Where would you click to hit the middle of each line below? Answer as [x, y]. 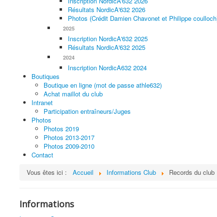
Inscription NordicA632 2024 [107, 68]
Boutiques [46, 76]
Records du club [192, 172]
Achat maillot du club [73, 94]
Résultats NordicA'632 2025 [107, 47]
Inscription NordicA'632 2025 [108, 39]
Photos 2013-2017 [69, 137]
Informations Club [131, 172]
